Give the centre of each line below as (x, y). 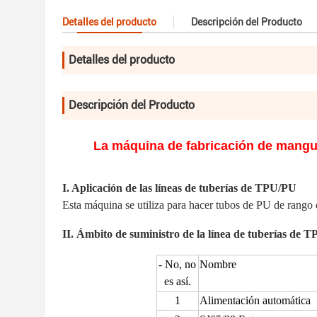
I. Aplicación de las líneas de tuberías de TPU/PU (179, 188)
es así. (177, 281)
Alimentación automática (255, 300)
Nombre (218, 264)
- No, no (177, 264)
